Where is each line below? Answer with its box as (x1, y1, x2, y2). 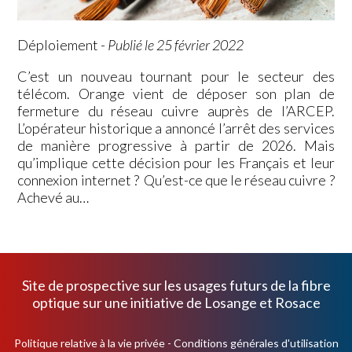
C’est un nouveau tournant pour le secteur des (17, 67, 335, 85)
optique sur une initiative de (31, 293, 204, 311)
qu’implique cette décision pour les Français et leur (17, 153, 335, 171)
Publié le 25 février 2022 (108, 35, 244, 53)
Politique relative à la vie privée (13, 335, 165, 350)
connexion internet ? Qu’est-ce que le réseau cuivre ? (17, 170, 335, 189)
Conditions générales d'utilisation (173, 335, 339, 350)
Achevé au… (17, 188, 90, 206)
